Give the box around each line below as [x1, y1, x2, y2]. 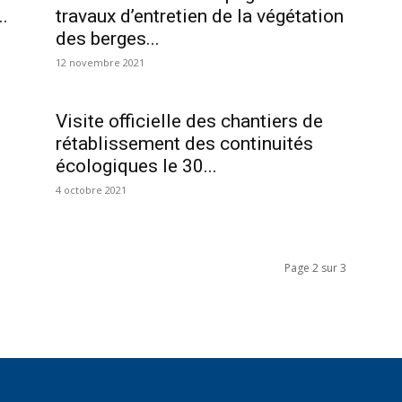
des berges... [56, 28, 160, 49]
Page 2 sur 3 [284, 260, 346, 275]
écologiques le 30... [56, 155, 217, 177]
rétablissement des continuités [56, 133, 313, 154]
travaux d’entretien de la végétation [56, 5, 344, 27]
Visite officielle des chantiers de [56, 110, 323, 132]
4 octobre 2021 [56, 183, 127, 197]
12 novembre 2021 [56, 56, 144, 69]
